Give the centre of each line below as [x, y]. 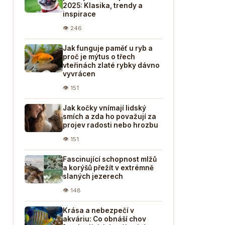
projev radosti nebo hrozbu [110, 125]
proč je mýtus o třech [99, 57]
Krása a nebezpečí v [98, 210]
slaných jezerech [93, 176]
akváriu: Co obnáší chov [104, 219]
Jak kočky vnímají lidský [104, 108]
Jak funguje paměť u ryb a [108, 48]
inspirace [79, 14]
